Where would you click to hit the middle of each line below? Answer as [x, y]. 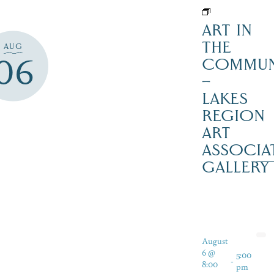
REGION [233, 116]
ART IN [227, 30]
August [215, 240]
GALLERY [235, 167]
